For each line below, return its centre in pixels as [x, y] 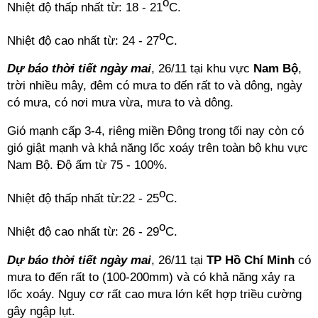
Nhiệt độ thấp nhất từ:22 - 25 [83, 198]
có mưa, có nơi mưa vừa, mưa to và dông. [120, 103]
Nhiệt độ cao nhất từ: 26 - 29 [83, 231]
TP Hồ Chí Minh [251, 260]
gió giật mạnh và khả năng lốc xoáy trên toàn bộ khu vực [158, 148]
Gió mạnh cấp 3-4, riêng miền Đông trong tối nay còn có [155, 131]
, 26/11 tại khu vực [202, 69]
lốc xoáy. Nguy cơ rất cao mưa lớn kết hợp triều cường [154, 294]
